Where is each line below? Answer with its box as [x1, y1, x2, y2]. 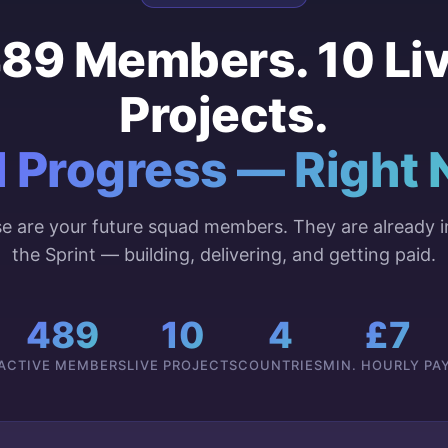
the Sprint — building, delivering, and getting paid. [12, 244, 436, 266]
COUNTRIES [238, 357, 323, 374]
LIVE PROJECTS [127, 357, 238, 374]
